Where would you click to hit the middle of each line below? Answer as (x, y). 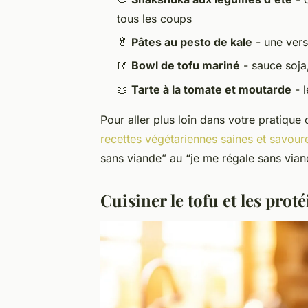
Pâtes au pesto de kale (192, 42)
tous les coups (154, 18)
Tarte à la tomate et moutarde (211, 89)
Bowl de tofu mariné (186, 66)
